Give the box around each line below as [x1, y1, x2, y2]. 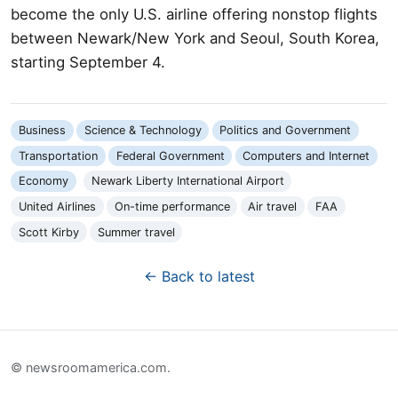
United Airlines [18, 200, 96, 214]
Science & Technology [84, 123, 202, 138]
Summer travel [97, 225, 175, 239]
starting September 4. [11, 52, 165, 71]
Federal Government [115, 148, 225, 163]
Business [18, 123, 66, 138]
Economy [18, 174, 68, 188]
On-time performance [114, 200, 230, 214]
